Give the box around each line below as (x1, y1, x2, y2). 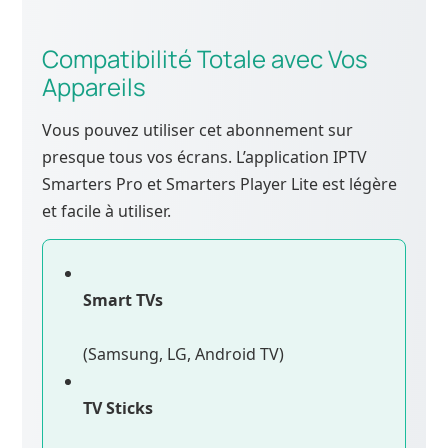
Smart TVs (83, 288, 164, 311)
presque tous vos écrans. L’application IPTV (42, 145, 368, 168)
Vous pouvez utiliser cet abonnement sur (42, 118, 354, 141)
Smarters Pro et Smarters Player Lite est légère (42, 172, 398, 195)
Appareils (42, 69, 147, 103)
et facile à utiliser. (42, 199, 172, 222)
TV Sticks (83, 396, 154, 419)
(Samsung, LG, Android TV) (83, 342, 285, 365)
